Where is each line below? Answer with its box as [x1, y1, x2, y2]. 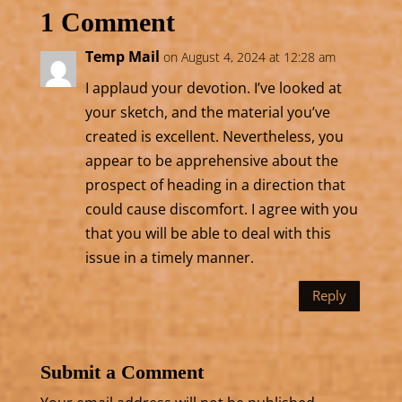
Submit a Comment [39, 360, 204, 383]
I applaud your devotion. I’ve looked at [84, 77, 342, 98]
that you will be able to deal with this [84, 223, 331, 243]
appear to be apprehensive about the [84, 150, 338, 170]
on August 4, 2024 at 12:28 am [162, 48, 336, 66]
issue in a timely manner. [84, 247, 254, 267]
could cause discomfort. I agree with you [84, 198, 358, 219]
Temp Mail [84, 46, 160, 66]
